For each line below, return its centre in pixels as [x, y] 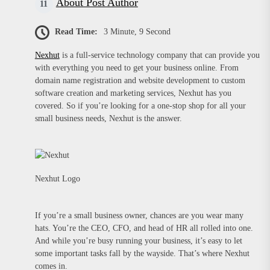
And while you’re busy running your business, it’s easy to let [138, 241]
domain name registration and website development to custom [140, 80]
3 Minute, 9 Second [137, 32]
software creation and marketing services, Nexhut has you [133, 93]
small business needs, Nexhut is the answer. [108, 118]
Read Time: [76, 32]
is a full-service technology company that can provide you [159, 55]
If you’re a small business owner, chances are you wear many [139, 215]
